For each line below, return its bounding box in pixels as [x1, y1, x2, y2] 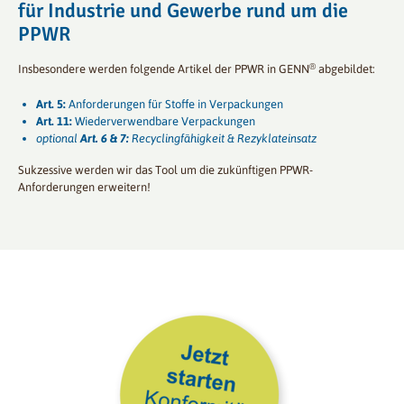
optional [36, 132, 80, 146]
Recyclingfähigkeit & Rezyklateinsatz [129, 132, 317, 146]
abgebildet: [316, 62, 375, 77]
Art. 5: [36, 97, 66, 112]
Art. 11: [36, 115, 72, 129]
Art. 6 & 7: [80, 132, 129, 146]
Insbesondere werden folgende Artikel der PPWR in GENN [18, 62, 309, 77]
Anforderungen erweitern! [18, 180, 151, 195]
